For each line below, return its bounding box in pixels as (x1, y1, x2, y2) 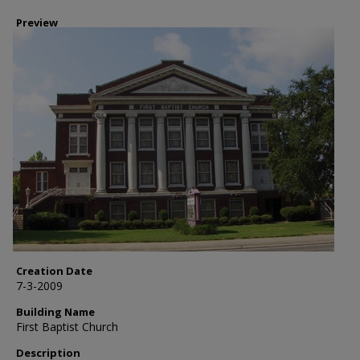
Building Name (16, 305, 95, 319)
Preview (16, 15, 58, 30)
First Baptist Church (16, 319, 118, 334)
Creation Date (16, 264, 92, 278)
